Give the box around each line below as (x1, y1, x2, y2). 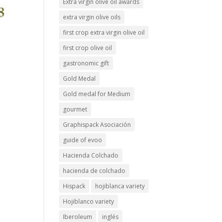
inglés (102, 213, 119, 221)
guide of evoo (63, 136, 103, 144)
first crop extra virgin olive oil (63, 28, 145, 37)
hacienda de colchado (63, 166, 126, 175)
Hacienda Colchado (63, 151, 119, 160)
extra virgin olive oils (63, 13, 121, 21)
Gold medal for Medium (63, 90, 131, 98)
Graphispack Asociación (63, 120, 131, 129)
